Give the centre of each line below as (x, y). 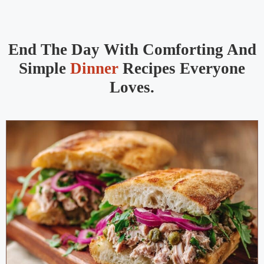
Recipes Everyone (182, 69)
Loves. (132, 88)
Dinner (94, 69)
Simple (44, 69)
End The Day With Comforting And (132, 50)
